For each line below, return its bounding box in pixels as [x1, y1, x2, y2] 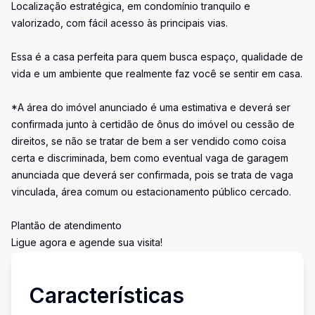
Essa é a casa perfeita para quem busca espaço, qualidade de [11, 51, 303, 63]
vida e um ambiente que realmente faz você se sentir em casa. [11, 67, 302, 79]
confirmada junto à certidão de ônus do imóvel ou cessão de [11, 118, 295, 130]
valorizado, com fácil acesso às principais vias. [11, 17, 228, 29]
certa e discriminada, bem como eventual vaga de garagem [11, 152, 288, 164]
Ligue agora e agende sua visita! [11, 236, 162, 248]
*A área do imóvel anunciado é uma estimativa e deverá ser [11, 101, 290, 113]
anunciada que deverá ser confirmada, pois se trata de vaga [11, 169, 293, 181]
